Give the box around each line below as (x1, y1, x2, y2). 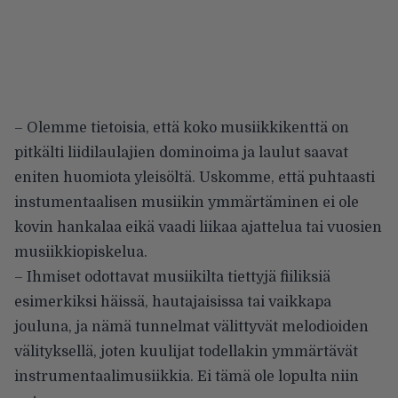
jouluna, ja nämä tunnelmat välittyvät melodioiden (14, 318, 369, 335)
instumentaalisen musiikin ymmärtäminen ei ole (14, 194, 359, 211)
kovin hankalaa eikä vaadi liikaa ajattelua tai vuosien (14, 219, 382, 235)
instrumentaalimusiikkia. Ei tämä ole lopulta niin (14, 368, 359, 385)
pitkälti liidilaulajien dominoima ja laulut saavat (14, 144, 348, 161)
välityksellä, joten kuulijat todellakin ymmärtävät (14, 343, 358, 360)
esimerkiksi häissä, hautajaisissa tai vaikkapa (14, 293, 331, 310)
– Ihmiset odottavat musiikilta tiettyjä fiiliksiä (14, 268, 330, 285)
